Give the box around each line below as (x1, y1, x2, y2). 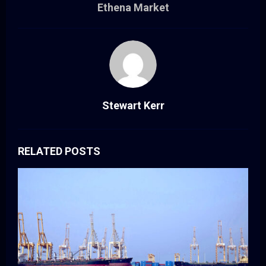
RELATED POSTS (18, 145, 100, 158)
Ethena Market (97, 1, 169, 14)
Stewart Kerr (102, 99, 164, 112)
